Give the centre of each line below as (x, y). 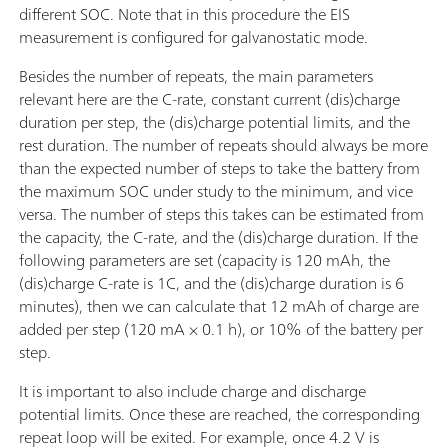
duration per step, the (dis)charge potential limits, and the (214, 122)
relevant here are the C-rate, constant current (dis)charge (209, 99)
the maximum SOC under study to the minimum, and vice (216, 191)
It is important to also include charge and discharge (192, 391)
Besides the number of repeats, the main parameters (196, 76)
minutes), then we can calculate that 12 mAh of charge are (219, 306)
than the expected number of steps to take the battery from (219, 168)
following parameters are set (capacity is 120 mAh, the (204, 260)
